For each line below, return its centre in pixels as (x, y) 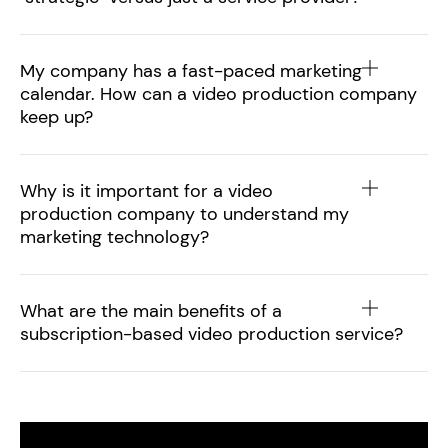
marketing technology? (114, 237)
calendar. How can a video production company (218, 94)
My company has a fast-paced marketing (191, 71)
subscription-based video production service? (211, 334)
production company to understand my (184, 214)
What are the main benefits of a (151, 311)
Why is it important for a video (146, 191)
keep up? (56, 117)
